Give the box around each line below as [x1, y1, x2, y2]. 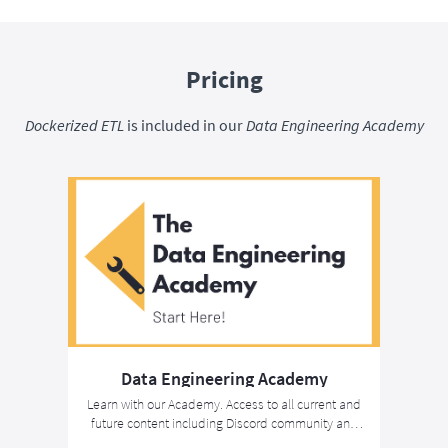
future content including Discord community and [90, 414, 358, 432]
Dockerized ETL [24, 115, 124, 135]
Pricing [185, 64, 263, 95]
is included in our [123, 115, 246, 135]
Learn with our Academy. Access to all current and [87, 395, 361, 413]
